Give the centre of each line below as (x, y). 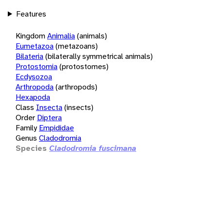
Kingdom (30, 36)
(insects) (79, 107)
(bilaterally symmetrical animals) (99, 56)
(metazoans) (77, 46)
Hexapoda (33, 97)
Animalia (61, 36)
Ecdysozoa (34, 76)
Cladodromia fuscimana (93, 148)
